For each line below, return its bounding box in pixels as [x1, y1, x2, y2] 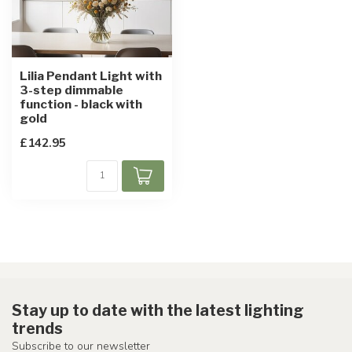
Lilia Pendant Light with [20, 68, 162, 83]
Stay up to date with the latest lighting [12, 301, 304, 320]
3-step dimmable [20, 82, 123, 97]
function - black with [20, 97, 142, 112]
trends [12, 319, 63, 338]
